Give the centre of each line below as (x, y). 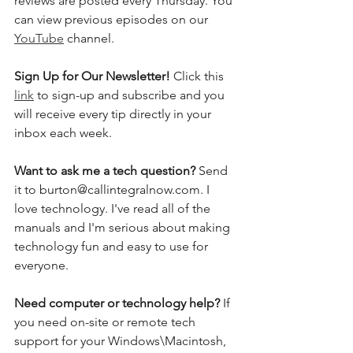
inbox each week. (66, 133)
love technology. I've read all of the (114, 209)
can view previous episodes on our (113, 20)
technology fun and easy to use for (113, 247)
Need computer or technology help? (119, 303)
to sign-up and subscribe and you (131, 95)
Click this (200, 76)
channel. (95, 39)
